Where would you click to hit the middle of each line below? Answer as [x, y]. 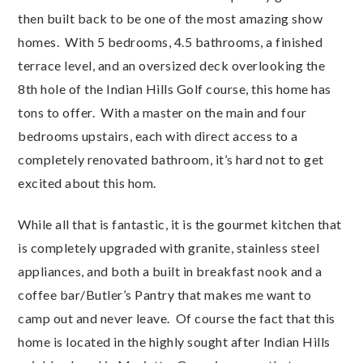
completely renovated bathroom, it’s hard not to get [171, 160]
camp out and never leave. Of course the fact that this [177, 318]
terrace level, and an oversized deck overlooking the [171, 66]
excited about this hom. [87, 183]
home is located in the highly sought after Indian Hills [174, 342]
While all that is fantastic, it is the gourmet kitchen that [180, 224]
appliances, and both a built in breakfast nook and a [170, 271]
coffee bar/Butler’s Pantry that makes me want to [164, 295]
